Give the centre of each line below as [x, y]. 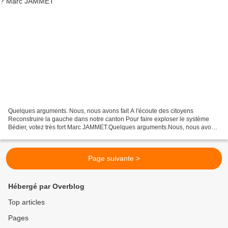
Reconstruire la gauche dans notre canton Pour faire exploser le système [109, 119]
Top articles [26, 202]
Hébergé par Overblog [46, 186]
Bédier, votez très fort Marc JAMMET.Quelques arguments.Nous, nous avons [113, 127]
